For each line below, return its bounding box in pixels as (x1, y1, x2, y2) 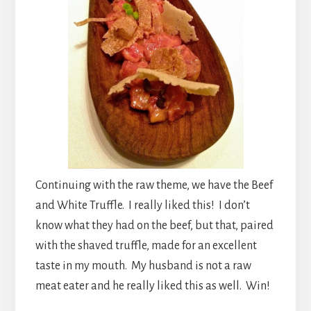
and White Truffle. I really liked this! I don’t (35, 199, 250, 212)
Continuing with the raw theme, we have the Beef (35, 178, 273, 192)
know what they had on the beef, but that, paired (35, 219, 274, 232)
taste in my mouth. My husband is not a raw (35, 259, 251, 272)
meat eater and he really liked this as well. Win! (35, 279, 270, 292)
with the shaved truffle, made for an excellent (35, 239, 257, 252)
